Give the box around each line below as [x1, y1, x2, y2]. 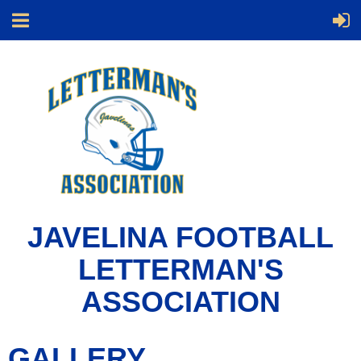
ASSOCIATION [81, 285, 280, 318]
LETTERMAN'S [77, 253, 284, 286]
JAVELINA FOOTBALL [27, 221, 334, 254]
